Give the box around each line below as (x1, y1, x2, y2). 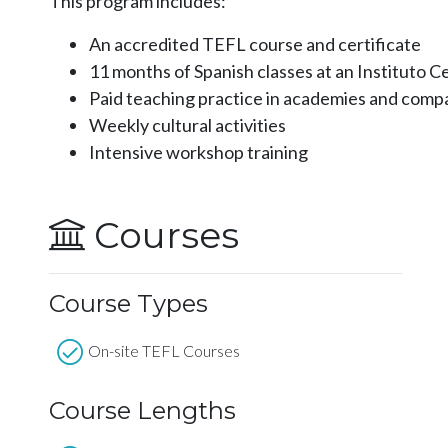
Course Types (48, 289, 208, 318)
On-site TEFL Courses (87, 341, 240, 360)
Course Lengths (48, 396, 236, 426)
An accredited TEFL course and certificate (88, 33, 421, 55)
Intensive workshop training (88, 141, 308, 163)
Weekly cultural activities (88, 114, 286, 136)
